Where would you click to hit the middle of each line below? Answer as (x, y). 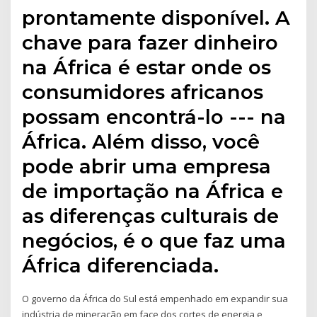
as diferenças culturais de (151, 216)
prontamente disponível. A (156, 18)
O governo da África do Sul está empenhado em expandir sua (155, 299)
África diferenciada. (121, 266)
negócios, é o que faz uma (154, 241)
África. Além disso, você (141, 142)
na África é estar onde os (147, 68)
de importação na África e (153, 191)
